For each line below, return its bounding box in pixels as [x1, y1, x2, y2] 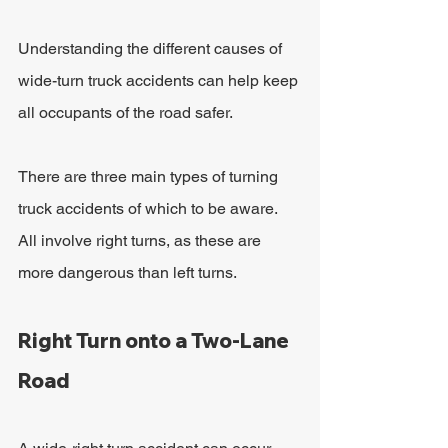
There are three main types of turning [18, 167, 282, 186]
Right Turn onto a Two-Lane [18, 328, 293, 353]
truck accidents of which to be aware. [18, 199, 281, 218]
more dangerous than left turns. [18, 263, 237, 282]
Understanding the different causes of [18, 39, 286, 58]
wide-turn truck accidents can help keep [18, 71, 302, 90]
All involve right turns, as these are [18, 231, 265, 250]
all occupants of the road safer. [18, 103, 233, 122]
